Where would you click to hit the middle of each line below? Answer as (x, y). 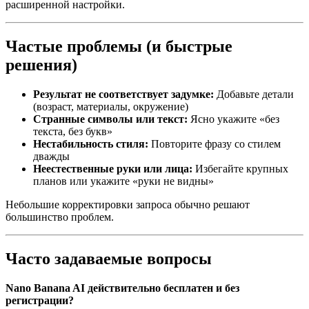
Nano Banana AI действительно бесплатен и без (122, 288)
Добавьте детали (254, 94)
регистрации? (40, 301)
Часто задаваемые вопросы (109, 259)
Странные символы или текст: (110, 119)
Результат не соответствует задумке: (123, 94)
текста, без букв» (73, 132)
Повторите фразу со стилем (215, 144)
